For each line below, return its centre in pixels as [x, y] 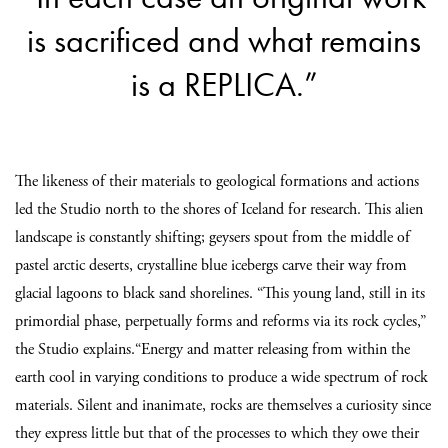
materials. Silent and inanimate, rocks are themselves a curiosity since [223, 405]
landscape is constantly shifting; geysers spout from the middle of [212, 237]
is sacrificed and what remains [224, 41]
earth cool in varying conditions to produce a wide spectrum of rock [221, 377]
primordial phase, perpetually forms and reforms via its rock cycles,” [220, 321]
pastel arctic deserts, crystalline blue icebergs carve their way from [211, 265]
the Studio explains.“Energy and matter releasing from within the [212, 349]
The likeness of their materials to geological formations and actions [217, 181]
